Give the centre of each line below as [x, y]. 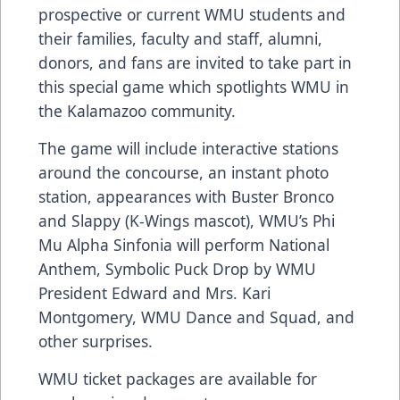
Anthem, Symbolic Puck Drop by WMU [177, 269]
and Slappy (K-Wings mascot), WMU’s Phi [187, 221]
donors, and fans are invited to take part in [195, 63]
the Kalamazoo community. [137, 111]
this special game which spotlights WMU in [194, 87]
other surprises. [96, 342]
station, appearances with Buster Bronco [186, 197]
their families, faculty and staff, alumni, [180, 39]
